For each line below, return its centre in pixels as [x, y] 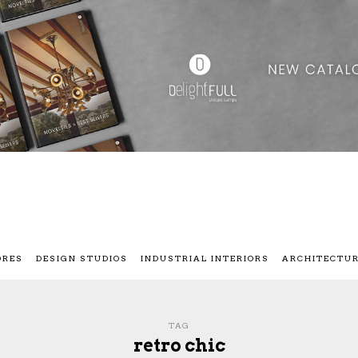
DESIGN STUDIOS [82, 259]
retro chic [179, 346]
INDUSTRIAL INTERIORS [205, 259]
